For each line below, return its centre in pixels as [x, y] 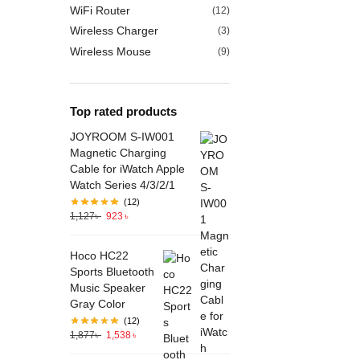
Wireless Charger [114, 31]
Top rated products [123, 112]
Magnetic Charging [118, 153]
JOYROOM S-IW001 [122, 137]
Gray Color [98, 304]
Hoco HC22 [99, 256]
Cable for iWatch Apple [127, 169]
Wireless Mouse [110, 51]
